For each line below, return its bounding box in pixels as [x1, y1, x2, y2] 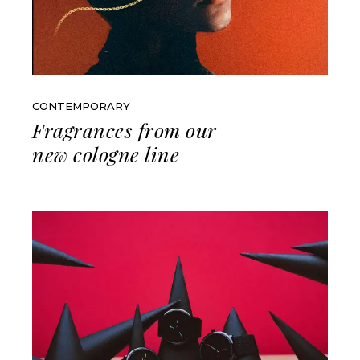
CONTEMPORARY [32, 100, 131, 113]
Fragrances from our [32, 117, 217, 144]
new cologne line [32, 141, 180, 168]
